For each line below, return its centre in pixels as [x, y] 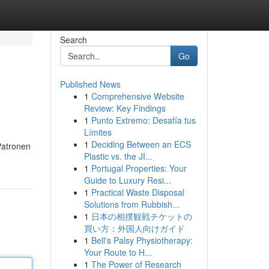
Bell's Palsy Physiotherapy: [142, 240]
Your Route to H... [118, 252]
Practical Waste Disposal [138, 192]
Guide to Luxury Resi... [127, 180]
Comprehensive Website [138, 96]
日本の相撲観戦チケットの [141, 216]
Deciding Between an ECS [141, 144]
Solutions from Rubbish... [131, 204]
